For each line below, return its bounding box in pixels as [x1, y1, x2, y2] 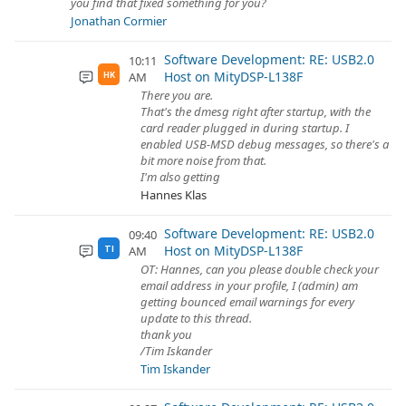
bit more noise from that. [140, 152, 266, 169]
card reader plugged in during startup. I [140, 120, 349, 136]
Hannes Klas [140, 187, 207, 203]
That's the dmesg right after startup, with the [140, 103, 371, 120]
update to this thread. [140, 310, 252, 326]
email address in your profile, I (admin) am [140, 277, 358, 294]
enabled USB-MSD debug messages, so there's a [140, 136, 389, 152]
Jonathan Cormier [71, 13, 167, 29]
